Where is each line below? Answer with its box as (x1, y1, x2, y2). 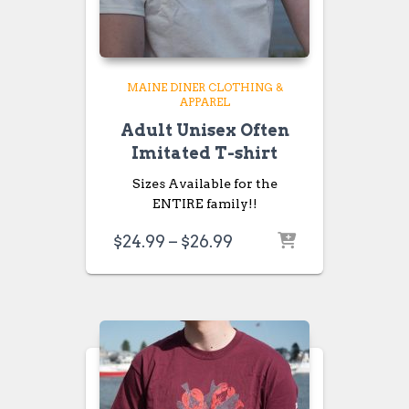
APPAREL (179, 95, 230, 109)
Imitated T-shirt (131, 143, 278, 163)
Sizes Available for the (131, 176, 278, 191)
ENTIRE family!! (152, 196, 257, 211)
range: (232, 250, 285, 269)
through (232, 288, 299, 308)
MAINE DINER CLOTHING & (126, 80, 283, 94)
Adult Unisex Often (120, 121, 289, 140)
